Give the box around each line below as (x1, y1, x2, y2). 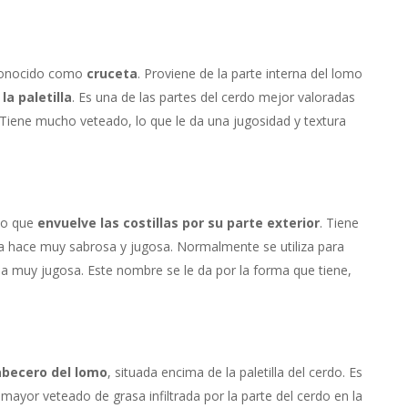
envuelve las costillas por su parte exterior (36, 214, 320, 232)
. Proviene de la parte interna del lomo (137, 65, 362, 83)
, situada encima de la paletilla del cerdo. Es (107, 363, 362, 382)
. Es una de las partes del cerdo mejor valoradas (71, 88, 355, 107)
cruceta (86, 65, 138, 83)
